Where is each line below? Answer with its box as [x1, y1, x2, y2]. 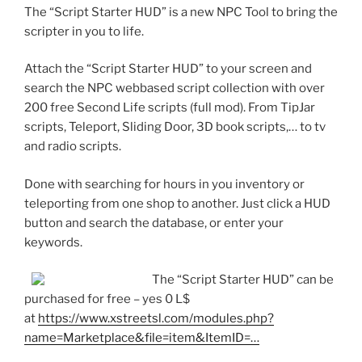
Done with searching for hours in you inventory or [24, 176, 305, 192]
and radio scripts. [24, 139, 121, 154]
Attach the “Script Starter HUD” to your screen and [24, 61, 312, 77]
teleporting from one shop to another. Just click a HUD [24, 196, 330, 211]
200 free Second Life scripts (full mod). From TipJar [24, 100, 315, 116]
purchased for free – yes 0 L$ [24, 292, 190, 307]
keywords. [24, 234, 82, 250]
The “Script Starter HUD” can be [152, 272, 334, 288]
